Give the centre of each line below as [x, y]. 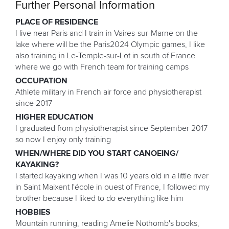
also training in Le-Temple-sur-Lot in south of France [105, 55]
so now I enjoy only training [63, 139]
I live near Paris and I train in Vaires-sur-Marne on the [107, 33]
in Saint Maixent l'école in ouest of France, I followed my [112, 187]
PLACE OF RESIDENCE [57, 22]
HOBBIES [33, 212]
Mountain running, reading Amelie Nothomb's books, [107, 223]
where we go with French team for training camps [102, 67]
